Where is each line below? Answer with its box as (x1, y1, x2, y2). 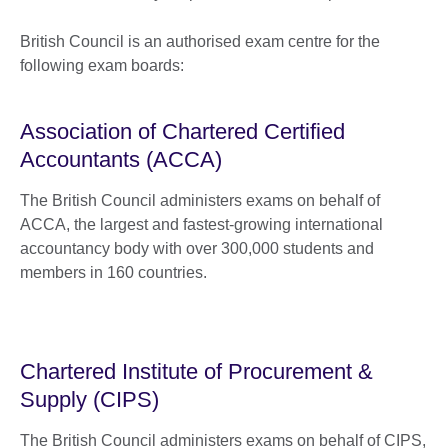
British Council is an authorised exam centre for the (20, 33, 380, 51)
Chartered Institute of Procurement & (20, 359, 373, 385)
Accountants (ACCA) (20, 147, 222, 173)
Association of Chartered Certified (20, 119, 345, 145)
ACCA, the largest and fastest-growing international (20, 216, 383, 234)
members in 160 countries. (20, 264, 207, 282)
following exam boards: (20, 57, 184, 75)
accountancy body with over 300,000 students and (20, 240, 374, 258)
